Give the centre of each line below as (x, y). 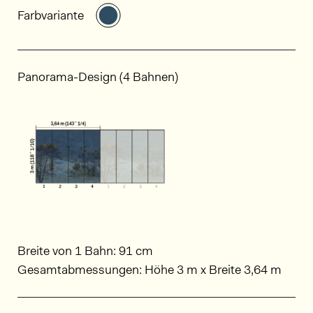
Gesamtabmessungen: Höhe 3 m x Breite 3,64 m (150, 269)
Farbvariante (51, 15)
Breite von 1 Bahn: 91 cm (85, 250)
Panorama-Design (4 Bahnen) (98, 77)
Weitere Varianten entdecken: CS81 (216, 11)
